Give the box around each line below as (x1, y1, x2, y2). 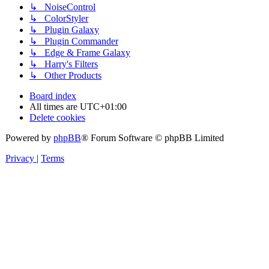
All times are (29, 101, 80, 112)
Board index (29, 91, 76, 101)
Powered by (5, 133, 53, 144)
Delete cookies (29, 112, 85, 123)
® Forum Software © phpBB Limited (81, 133, 224, 144)
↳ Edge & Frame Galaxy (29, 47, 130, 58)
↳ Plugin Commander (29, 36, 118, 47)
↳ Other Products (29, 70, 101, 81)
